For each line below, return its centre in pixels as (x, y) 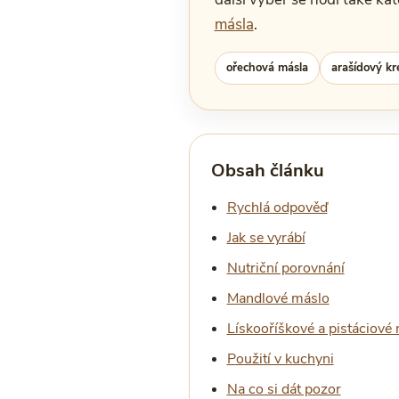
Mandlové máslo (278, 298)
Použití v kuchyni (280, 359)
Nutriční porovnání (285, 268)
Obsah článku (267, 171)
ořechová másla (267, 68)
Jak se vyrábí (266, 238)
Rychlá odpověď (277, 208)
